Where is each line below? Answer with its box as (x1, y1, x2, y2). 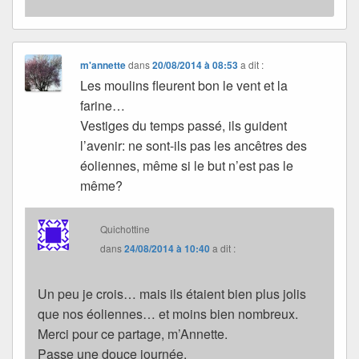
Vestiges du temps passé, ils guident (80, 116, 288, 135)
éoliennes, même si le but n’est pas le (80, 156, 294, 175)
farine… (80, 96, 126, 115)
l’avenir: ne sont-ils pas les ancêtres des (80, 136, 308, 155)
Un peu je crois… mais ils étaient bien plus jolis (38, 284, 306, 304)
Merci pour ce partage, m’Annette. (38, 325, 228, 344)
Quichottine (100, 222, 151, 236)
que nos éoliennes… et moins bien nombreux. (38, 305, 298, 324)
